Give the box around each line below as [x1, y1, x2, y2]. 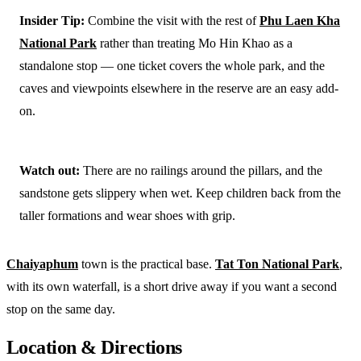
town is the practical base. [78, 256, 215, 271]
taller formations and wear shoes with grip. [19, 208, 235, 222]
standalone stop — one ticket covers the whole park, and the [19, 58, 325, 73]
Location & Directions [6, 336, 182, 358]
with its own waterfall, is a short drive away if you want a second [6, 279, 337, 293]
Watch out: [19, 163, 80, 177]
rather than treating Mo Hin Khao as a [97, 35, 293, 50]
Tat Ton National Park [215, 256, 339, 271]
